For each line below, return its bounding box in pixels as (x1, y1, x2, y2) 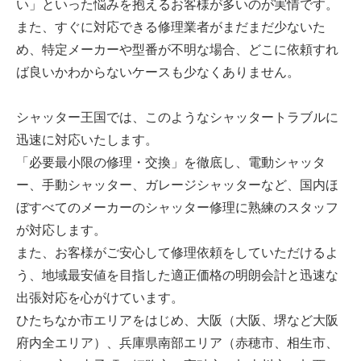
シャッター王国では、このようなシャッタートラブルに (16, 108, 338, 125)
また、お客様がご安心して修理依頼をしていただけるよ (16, 243, 338, 260)
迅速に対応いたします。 (16, 131, 158, 147)
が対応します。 (16, 221, 106, 238)
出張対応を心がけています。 (16, 288, 184, 305)
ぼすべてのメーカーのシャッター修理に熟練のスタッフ (16, 198, 338, 215)
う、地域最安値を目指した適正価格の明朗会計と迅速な (16, 266, 338, 283)
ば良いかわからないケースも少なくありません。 (16, 63, 300, 80)
